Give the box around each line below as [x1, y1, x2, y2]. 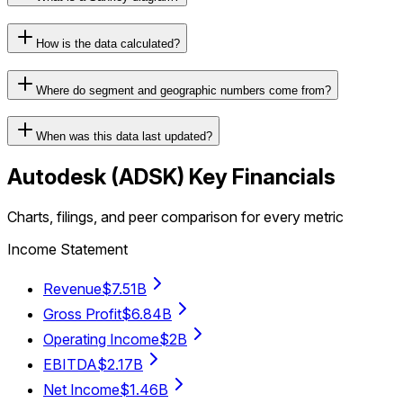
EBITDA [43, 355, 97, 374]
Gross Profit [43, 305, 121, 324]
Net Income [43, 381, 120, 399]
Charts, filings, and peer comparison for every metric [7, 208, 344, 227]
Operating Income [43, 330, 159, 349]
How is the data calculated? [36, 36, 180, 50]
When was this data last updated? [36, 130, 212, 144]
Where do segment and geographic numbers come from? [36, 83, 331, 97]
